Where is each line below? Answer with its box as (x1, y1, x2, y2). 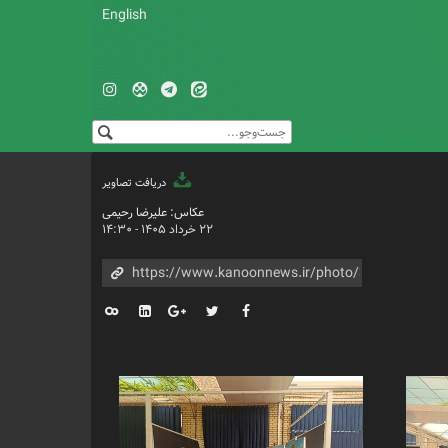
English (102, 4, 148, 26)
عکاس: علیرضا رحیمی (102, 203, 205, 222)
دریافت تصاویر (102, 173, 169, 192)
